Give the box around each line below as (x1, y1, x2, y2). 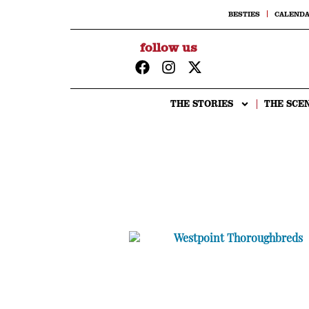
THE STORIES (170, 98, 233, 110)
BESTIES (228, 9, 260, 19)
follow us (140, 39, 197, 55)
